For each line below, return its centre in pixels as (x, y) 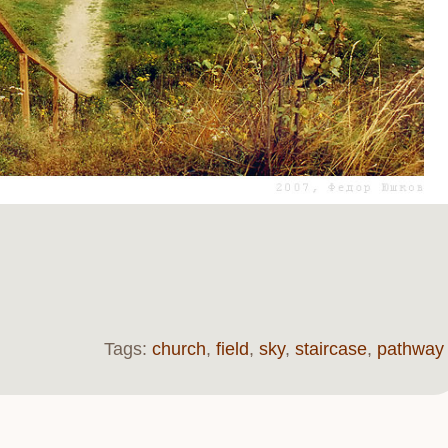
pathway (410, 349)
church (179, 349)
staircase (331, 349)
